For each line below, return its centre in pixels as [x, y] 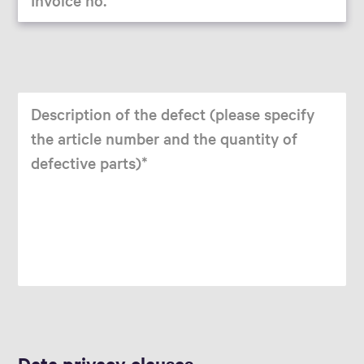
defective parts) [87, 162]
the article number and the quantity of [165, 138]
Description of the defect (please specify [173, 113]
